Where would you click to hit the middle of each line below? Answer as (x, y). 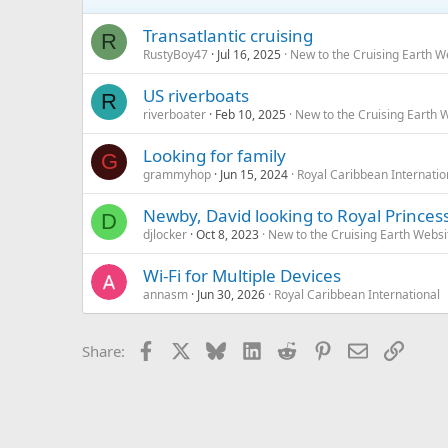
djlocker (165, 235)
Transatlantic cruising (228, 36)
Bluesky (252, 349)
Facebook (187, 349)
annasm (165, 295)
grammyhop (177, 175)
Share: (103, 351)
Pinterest (362, 349)
